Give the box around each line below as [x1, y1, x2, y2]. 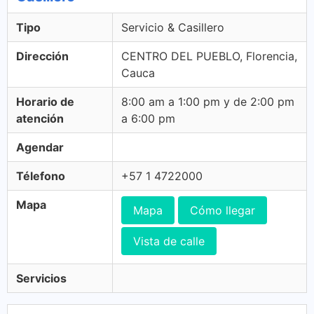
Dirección [16, 49, 69, 63]
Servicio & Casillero [121, 20, 224, 34]
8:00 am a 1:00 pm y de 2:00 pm [121, 95, 294, 109]
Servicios [16, 271, 67, 285]
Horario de [16, 95, 74, 109]
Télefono [16, 169, 65, 183]
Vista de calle [133, 234, 205, 248]
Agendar [16, 140, 64, 154]
